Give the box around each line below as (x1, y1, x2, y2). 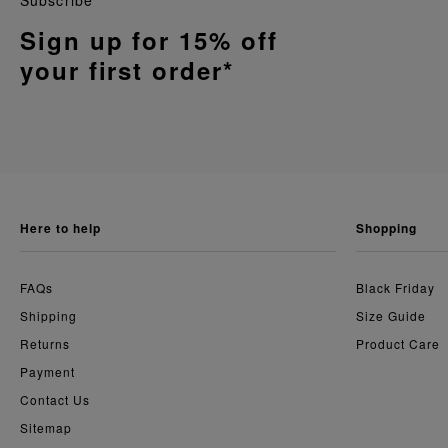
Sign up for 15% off (20, 23, 278, 58)
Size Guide (356, 307, 426, 325)
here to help (29, 219, 101, 238)
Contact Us (20, 391, 90, 409)
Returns (20, 335, 70, 353)
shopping (364, 219, 417, 238)
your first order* (20, 53, 234, 88)
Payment (20, 363, 75, 381)
